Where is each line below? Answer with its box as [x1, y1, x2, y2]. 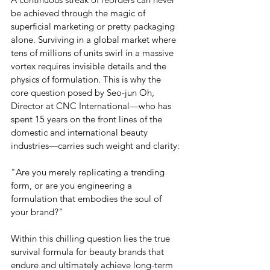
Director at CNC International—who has [11, 99, 174, 111]
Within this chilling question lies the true [11, 232, 172, 244]
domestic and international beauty [11, 126, 150, 138]
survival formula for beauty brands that [11, 245, 166, 257]
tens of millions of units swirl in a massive [11, 46, 176, 58]
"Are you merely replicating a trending [11, 166, 167, 178]
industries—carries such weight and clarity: [11, 139, 180, 151]
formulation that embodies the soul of [11, 192, 164, 204]
